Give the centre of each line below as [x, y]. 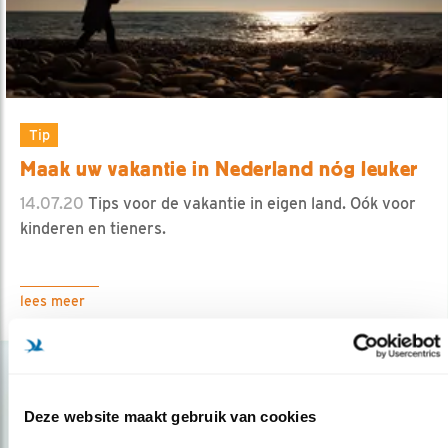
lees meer [52, 300]
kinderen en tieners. [93, 228]
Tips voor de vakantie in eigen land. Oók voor [250, 203]
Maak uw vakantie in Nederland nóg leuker [219, 168]
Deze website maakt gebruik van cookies [169, 416]
